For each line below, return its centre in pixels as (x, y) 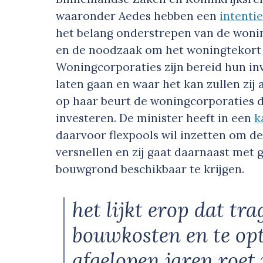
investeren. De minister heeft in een (155, 118)
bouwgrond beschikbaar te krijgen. (150, 169)
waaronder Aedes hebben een (138, 16)
